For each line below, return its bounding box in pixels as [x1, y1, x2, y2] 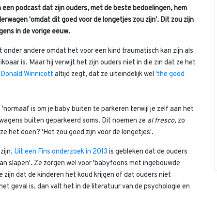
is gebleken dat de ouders [108, 147, 187, 156]
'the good [155, 70, 185, 79]
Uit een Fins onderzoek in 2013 [14, 147, 108, 156]
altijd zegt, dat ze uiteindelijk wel [53, 70, 155, 79]
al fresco [147, 116, 174, 125]
